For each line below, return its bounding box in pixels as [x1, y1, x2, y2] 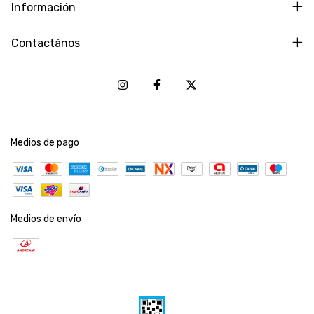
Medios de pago [11, 137, 79, 149]
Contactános [11, 36, 80, 50]
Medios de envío [11, 213, 81, 226]
